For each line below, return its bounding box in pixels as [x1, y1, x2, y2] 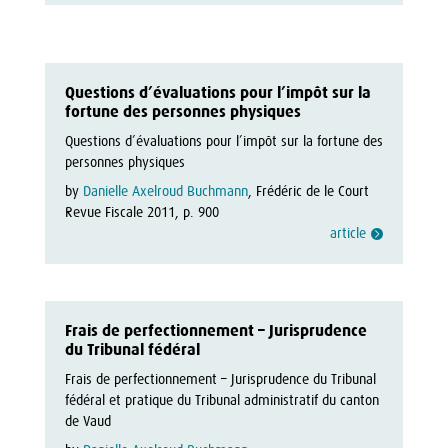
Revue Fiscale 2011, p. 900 [64, 204, 219, 220]
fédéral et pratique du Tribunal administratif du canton [64, 392, 379, 408]
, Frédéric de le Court [247, 183, 369, 199]
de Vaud [64, 413, 111, 429]
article [330, 225, 367, 241]
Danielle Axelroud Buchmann [82, 183, 248, 199]
